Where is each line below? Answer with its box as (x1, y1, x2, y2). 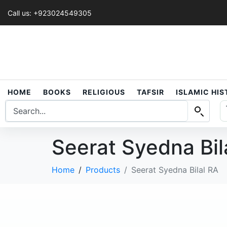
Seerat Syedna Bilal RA (131, 165, 218, 175)
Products (86, 165, 120, 175)
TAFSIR (137, 88, 164, 97)
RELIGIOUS (83, 88, 125, 97)
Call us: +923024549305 (8, 8, 92, 17)
